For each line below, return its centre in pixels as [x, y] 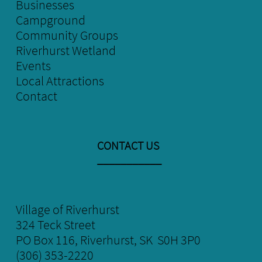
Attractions [74, 81]
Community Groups [67, 35]
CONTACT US [128, 145]
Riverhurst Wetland [66, 50]
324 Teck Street [56, 225]
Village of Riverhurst [68, 209]
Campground [51, 20]
